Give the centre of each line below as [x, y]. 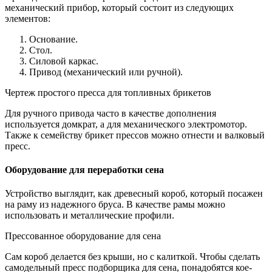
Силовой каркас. [64, 61]
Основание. [53, 39]
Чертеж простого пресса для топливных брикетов [108, 92]
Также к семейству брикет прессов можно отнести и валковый [135, 135]
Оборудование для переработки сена [84, 170]
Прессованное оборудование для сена [83, 236]
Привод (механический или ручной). [106, 72]
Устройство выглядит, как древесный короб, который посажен [134, 194]
